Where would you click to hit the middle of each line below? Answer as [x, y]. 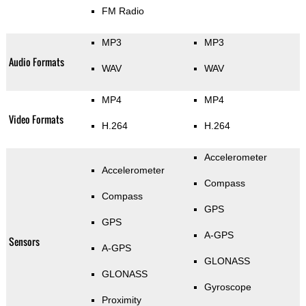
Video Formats [36, 120]
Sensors [24, 242]
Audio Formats [36, 62]
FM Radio [123, 11]
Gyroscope [227, 287]
